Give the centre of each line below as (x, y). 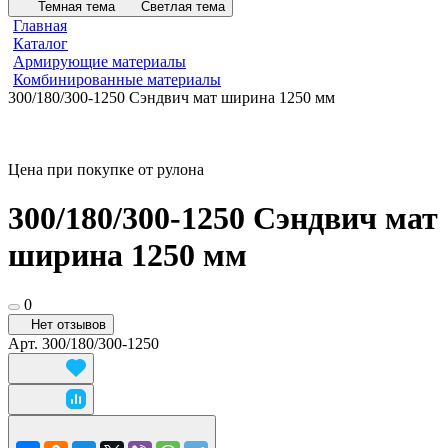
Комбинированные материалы (117, 79)
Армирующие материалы (99, 61)
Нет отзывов (68, 324)
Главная (40, 25)
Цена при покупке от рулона (106, 169)
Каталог (40, 43)
